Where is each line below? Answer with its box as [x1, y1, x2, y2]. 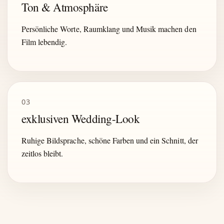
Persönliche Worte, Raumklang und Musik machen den [21, 23, 196, 34]
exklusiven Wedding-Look [21, 110, 140, 126]
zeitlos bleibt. [21, 147, 63, 158]
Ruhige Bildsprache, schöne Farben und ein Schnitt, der [21, 134, 198, 145]
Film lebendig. [21, 36, 67, 47]
